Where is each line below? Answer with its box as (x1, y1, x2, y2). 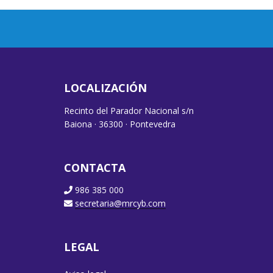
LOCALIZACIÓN (64, 80, 147, 96)
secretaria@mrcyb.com (75, 197, 166, 210)
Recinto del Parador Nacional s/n (64, 104, 194, 116)
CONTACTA (64, 160, 126, 175)
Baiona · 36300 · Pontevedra (64, 118, 176, 130)
